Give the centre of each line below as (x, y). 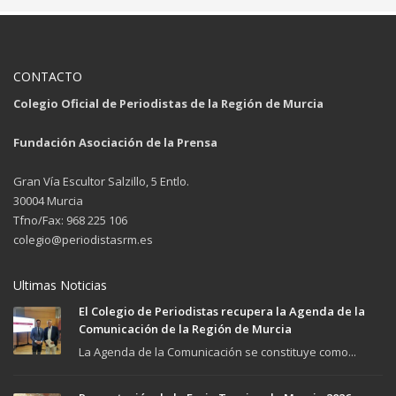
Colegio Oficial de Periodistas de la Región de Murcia (168, 103)
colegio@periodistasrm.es (83, 239)
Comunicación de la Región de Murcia (185, 328)
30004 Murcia (48, 200)
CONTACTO (48, 76)
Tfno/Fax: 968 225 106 (70, 220)
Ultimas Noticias (60, 285)
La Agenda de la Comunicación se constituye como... (217, 351)
